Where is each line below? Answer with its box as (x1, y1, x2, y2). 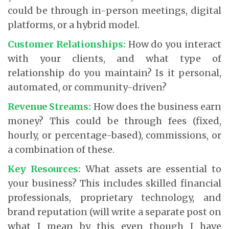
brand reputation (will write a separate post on (8, 205, 221, 218)
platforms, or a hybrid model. (8, 18, 140, 31)
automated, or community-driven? (8, 81, 167, 93)
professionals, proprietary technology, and (8, 191, 221, 203)
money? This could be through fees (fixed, (8, 114, 221, 127)
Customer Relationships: (8, 38, 126, 50)
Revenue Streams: (8, 100, 91, 112)
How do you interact (125, 38, 222, 50)
